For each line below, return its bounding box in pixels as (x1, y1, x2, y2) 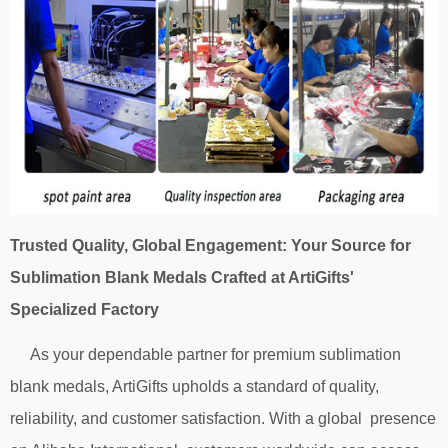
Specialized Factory (10, 301, 159, 319)
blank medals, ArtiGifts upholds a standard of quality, (10, 378, 379, 396)
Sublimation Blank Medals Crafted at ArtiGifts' (10, 269, 354, 287)
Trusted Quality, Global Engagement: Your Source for (10, 237, 411, 255)
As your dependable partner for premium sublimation (10, 346, 401, 364)
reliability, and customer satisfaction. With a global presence (10, 410, 436, 428)
